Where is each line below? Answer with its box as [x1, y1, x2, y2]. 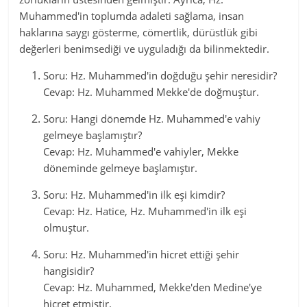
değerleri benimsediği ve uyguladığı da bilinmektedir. [19, 42, 270, 56]
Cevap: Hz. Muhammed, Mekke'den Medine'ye [43, 280, 262, 294]
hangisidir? [43, 264, 95, 278]
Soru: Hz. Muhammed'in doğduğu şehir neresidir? [43, 69, 278, 82]
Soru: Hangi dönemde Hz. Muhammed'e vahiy [43, 112, 261, 125]
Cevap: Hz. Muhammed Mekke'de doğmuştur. [43, 85, 260, 99]
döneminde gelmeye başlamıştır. [43, 161, 198, 175]
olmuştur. [43, 221, 90, 234]
